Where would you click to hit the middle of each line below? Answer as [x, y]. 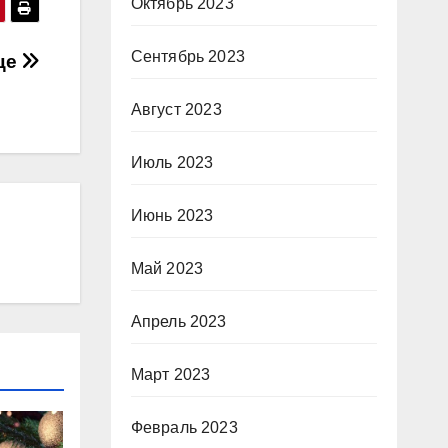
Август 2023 [176, 110]
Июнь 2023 [172, 216]
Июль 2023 [172, 163]
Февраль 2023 [184, 428]
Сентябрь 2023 [188, 57]
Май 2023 [167, 269]
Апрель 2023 [178, 322]
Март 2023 [170, 375]
